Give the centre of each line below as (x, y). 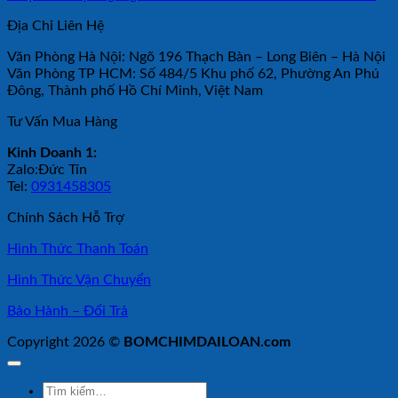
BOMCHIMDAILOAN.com (207, 342)
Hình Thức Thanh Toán (78, 249)
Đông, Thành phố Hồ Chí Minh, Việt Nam (135, 91)
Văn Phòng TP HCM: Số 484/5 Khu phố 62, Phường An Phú (193, 74)
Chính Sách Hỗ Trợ (66, 218)
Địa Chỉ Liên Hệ (56, 26)
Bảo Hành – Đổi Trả (68, 311)
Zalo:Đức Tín (47, 170)
